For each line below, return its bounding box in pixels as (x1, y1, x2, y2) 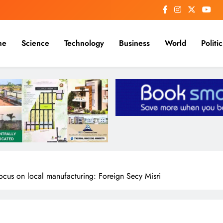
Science (21, 37, 49, 49)
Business (119, 37, 150, 49)
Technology (64, 37, 104, 49)
